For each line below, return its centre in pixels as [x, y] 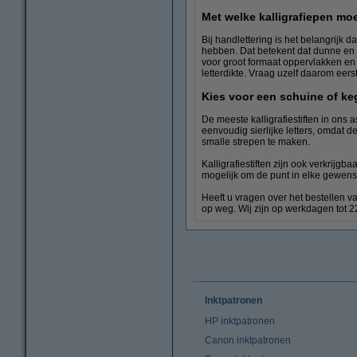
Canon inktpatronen [248, 341]
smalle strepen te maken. [256, 142]
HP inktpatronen [240, 322]
